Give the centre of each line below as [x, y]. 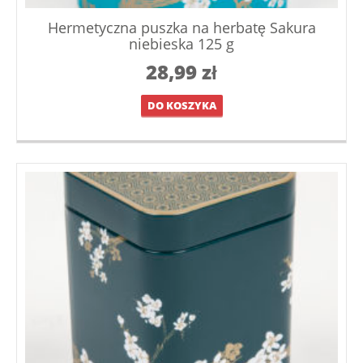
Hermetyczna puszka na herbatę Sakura [181, 28]
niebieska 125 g [181, 44]
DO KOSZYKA [181, 105]
